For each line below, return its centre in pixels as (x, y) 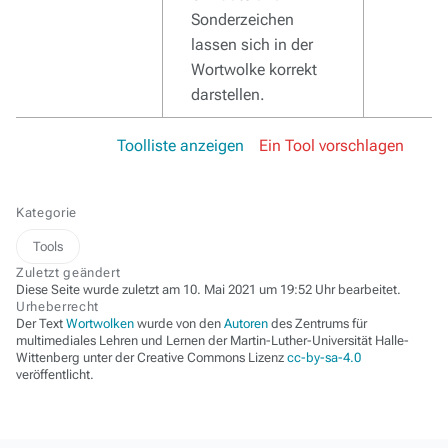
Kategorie (46, 212)
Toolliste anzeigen (180, 145)
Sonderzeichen (242, 19)
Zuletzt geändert (68, 272)
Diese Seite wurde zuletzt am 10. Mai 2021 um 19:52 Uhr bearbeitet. (208, 289)
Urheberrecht (57, 306)
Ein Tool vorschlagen (331, 145)
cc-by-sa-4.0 (324, 357)
